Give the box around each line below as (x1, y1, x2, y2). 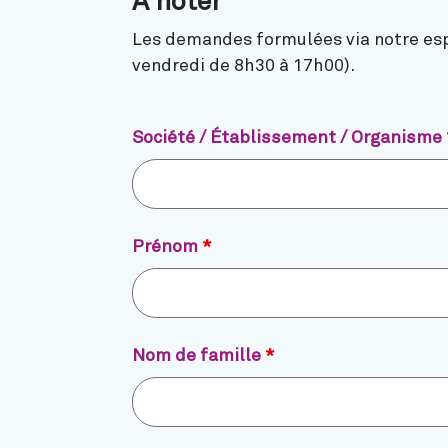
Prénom (132, 238, 202, 256)
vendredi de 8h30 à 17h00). (132, 57, 355, 75)
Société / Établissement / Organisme (132, 129, 446, 147)
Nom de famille (132, 347, 265, 365)
